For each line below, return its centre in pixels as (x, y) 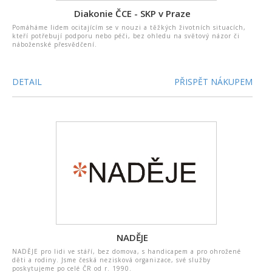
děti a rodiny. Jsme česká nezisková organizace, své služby (111, 260)
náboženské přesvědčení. (55, 44)
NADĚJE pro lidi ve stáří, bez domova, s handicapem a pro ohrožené (127, 251)
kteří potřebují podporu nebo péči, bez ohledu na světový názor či (126, 36)
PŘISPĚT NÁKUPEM (214, 82)
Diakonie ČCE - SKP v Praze (133, 13)
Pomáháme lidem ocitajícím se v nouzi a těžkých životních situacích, (129, 27)
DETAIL (27, 82)
